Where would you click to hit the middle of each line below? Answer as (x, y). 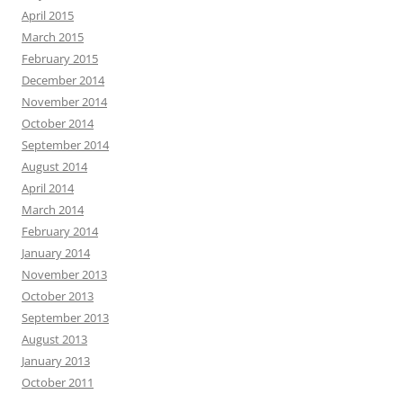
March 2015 (53, 37)
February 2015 (60, 59)
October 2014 (58, 124)
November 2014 (64, 102)
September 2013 (65, 318)
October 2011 (58, 383)
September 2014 (65, 145)
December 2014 (63, 81)
